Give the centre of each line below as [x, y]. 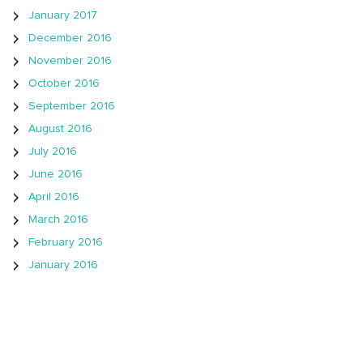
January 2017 [63, 16]
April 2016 [54, 197]
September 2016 [72, 107]
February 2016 [66, 243]
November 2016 [70, 61]
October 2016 [64, 84]
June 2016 [56, 175]
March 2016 [58, 220]
